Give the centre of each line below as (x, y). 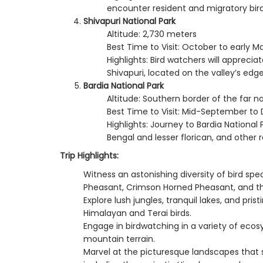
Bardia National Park (124, 85)
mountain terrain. (119, 239)
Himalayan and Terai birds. (137, 213)
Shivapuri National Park (129, 21)
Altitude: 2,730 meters (152, 34)
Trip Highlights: (89, 155)
